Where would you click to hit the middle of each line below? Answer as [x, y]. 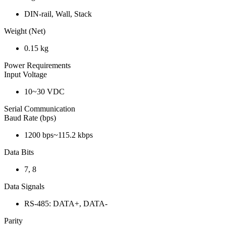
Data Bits [19, 152]
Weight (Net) [25, 31]
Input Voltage [25, 74]
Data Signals [24, 186]
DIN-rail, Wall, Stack [58, 14]
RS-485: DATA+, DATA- [66, 203]
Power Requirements [37, 65]
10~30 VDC [44, 91]
